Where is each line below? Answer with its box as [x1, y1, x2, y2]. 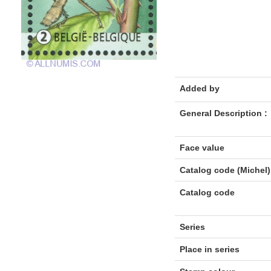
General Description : [179, 108, 267, 118]
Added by [179, 83, 220, 93]
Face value [179, 143, 224, 152]
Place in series [179, 244, 240, 254]
